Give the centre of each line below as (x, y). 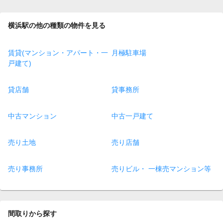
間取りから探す (32, 214)
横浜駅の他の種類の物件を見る (57, 25)
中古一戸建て (132, 116)
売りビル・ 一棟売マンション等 (161, 169)
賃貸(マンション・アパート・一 (58, 53)
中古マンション (32, 116)
